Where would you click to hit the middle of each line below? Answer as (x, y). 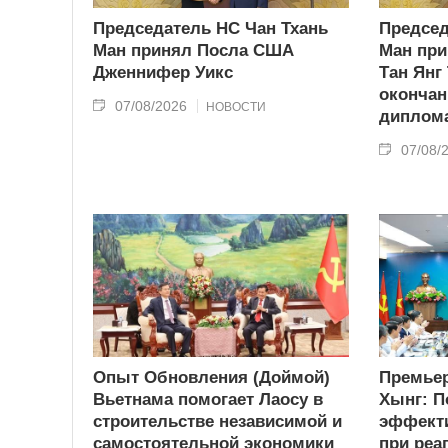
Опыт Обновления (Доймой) (211, 378)
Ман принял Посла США (193, 50)
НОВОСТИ (236, 106)
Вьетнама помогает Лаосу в (208, 400)
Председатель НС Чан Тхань (210, 28)
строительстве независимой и (217, 422)
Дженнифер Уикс (163, 72)
